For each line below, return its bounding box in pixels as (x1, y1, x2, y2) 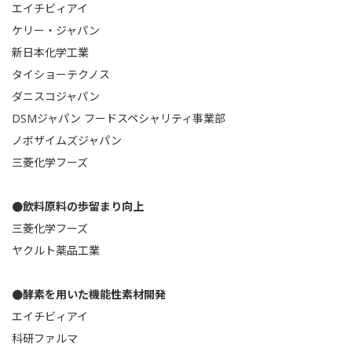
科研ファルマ (12, 331, 78, 346)
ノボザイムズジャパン (12, 133, 122, 148)
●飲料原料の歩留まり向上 (12, 199, 144, 214)
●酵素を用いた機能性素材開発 (12, 287, 166, 302)
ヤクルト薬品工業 (12, 243, 100, 258)
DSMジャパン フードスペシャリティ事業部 (12, 111, 225, 126)
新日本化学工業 (12, 45, 89, 60)
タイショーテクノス (12, 67, 110, 82)
